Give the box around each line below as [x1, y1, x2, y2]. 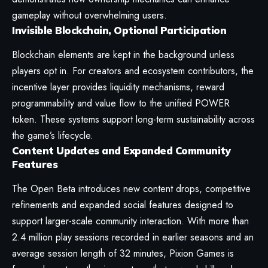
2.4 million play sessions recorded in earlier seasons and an [12, 230, 254, 245]
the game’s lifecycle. [12, 129, 93, 143]
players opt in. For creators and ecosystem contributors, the [12, 64, 254, 78]
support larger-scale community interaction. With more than [12, 214, 249, 229]
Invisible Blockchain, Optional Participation [12, 23, 226, 36]
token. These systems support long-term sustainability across [12, 112, 255, 127]
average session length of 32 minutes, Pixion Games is [12, 246, 234, 261]
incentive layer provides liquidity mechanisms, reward [12, 80, 224, 95]
